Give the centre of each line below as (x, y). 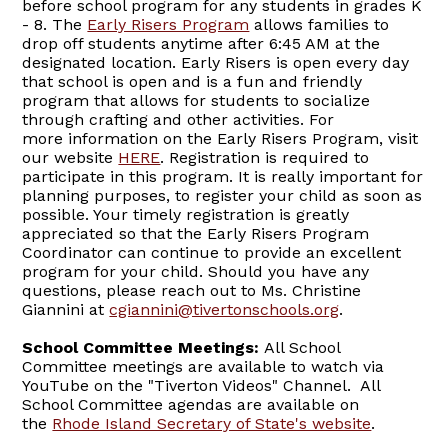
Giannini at (66, 310)
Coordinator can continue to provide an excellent (212, 253)
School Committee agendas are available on (191, 405)
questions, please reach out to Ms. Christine (192, 291)
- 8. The (55, 25)
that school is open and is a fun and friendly (192, 82)
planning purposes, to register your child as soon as (222, 196)
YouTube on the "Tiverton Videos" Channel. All (201, 386)
